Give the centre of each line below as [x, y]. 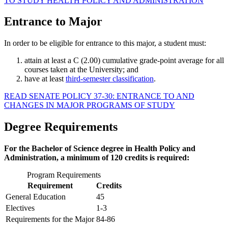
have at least [45, 79]
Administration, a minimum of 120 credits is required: [97, 158]
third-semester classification [110, 79]
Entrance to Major [53, 22]
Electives [20, 208]
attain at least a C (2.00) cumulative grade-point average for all [124, 61]
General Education [36, 197]
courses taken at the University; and [81, 70]
